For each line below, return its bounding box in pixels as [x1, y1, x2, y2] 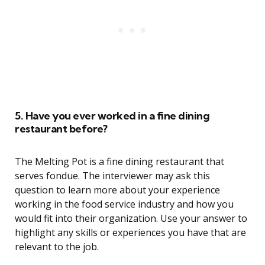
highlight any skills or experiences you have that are [15, 226, 246, 240]
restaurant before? [15, 122, 107, 136]
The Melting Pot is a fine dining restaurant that [15, 155, 224, 169]
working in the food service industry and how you [15, 198, 234, 211]
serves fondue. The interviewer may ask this [15, 169, 210, 183]
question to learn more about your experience [15, 183, 220, 197]
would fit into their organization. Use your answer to [15, 212, 247, 225]
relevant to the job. [15, 240, 99, 254]
